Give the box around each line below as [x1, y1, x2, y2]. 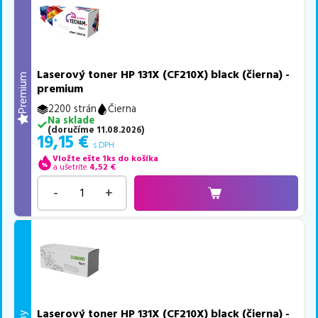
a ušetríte [52, 160, 87, 173]
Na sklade [47, 113, 94, 128]
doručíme [50, 123, 94, 136]
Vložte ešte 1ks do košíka [52, 152, 158, 165]
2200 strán [48, 102, 97, 116]
